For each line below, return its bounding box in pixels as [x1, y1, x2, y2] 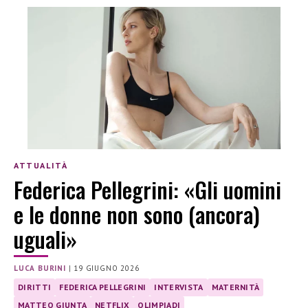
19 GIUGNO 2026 [74, 263, 140, 273]
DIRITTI [18, 281, 52, 292]
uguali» [14, 222, 77, 255]
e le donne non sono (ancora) [14, 197, 260, 230]
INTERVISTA [154, 281, 203, 292]
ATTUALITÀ [14, 160, 68, 171]
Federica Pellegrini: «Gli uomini [14, 173, 281, 206]
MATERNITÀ [211, 281, 260, 292]
